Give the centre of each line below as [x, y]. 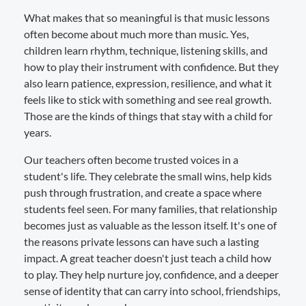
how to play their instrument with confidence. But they [151, 66]
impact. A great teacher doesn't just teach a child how [148, 258]
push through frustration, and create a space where [143, 192]
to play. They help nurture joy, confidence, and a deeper [151, 274]
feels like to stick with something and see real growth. [148, 99]
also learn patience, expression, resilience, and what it [148, 83]
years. [38, 132]
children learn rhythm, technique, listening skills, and [146, 50]
